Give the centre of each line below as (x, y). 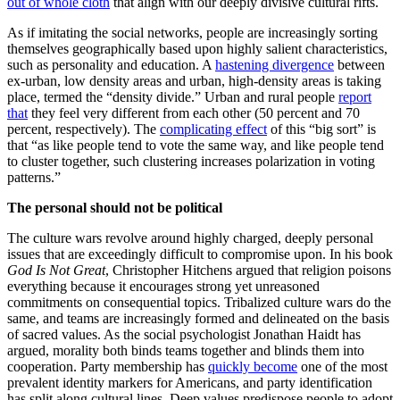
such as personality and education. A (111, 65)
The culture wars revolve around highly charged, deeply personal (190, 238)
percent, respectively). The (83, 129)
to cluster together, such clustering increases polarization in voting (191, 161)
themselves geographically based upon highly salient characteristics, (197, 49)
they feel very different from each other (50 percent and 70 (194, 113)
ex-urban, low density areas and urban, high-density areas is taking (194, 81)
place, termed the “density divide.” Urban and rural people (173, 97)
